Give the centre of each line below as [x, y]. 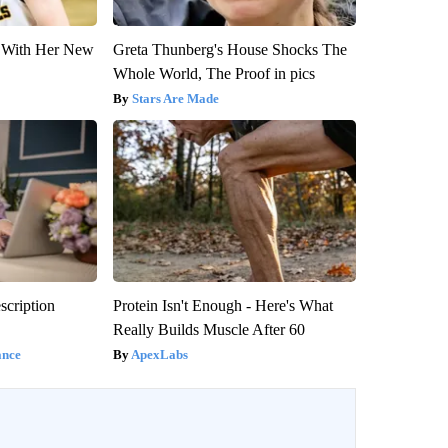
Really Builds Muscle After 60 [208, 329]
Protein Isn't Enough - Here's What [222, 305]
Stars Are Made [175, 98]
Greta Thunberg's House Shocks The [229, 49]
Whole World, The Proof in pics [213, 73]
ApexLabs [159, 354]
